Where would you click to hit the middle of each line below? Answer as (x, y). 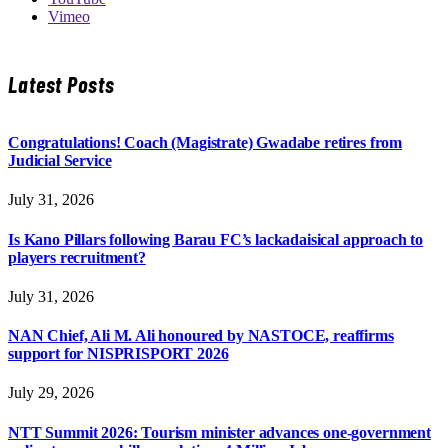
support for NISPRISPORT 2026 (118, 354)
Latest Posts (61, 84)
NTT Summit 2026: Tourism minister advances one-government (219, 432)
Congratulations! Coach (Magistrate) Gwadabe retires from (205, 143)
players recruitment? (77, 257)
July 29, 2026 (51, 393)
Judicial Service (60, 161)
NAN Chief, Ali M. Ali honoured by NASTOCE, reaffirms (201, 336)
